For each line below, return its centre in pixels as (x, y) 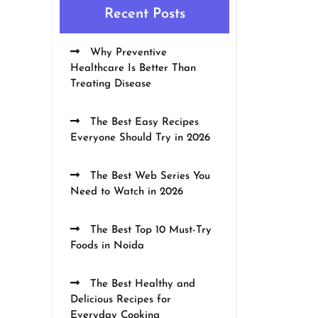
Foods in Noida (107, 246)
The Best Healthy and (141, 284)
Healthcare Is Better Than (133, 68)
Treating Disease (111, 84)
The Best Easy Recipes (143, 122)
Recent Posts (144, 14)
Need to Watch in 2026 (127, 192)
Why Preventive (127, 53)
